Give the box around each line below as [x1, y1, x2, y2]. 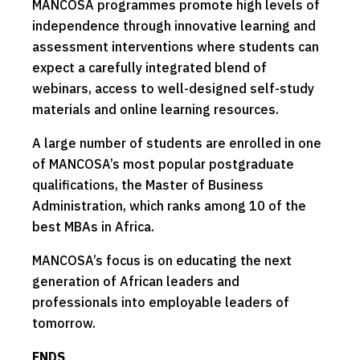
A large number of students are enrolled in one [32, 134, 321, 151]
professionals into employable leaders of [32, 293, 289, 310]
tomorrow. [32, 314, 96, 331]
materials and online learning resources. [32, 100, 279, 117]
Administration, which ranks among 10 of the [32, 197, 306, 214]
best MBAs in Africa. [32, 218, 154, 235]
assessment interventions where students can [32, 38, 319, 55]
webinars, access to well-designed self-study [32, 80, 314, 96]
